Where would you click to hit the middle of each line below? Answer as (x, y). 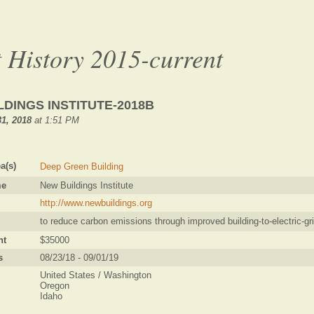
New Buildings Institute (87, 185)
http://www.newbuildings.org (96, 203)
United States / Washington (96, 275)
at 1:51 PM (55, 120)
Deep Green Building (82, 166)
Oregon (55, 286)
